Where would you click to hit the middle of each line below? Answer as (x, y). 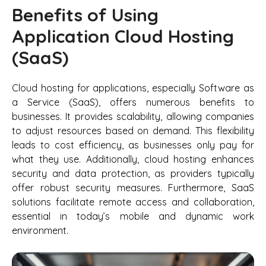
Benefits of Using (85, 15)
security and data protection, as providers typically (133, 173)
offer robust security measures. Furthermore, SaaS (133, 187)
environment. (40, 230)
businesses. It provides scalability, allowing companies (133, 116)
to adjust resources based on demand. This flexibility (133, 130)
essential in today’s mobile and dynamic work (133, 216)
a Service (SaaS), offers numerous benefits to (133, 102)
